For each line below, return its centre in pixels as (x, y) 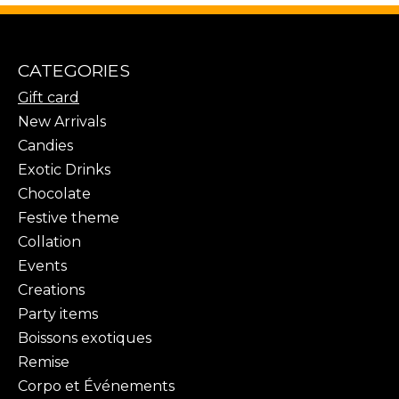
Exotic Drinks (64, 170)
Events (42, 266)
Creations (51, 290)
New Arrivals (62, 122)
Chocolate (54, 194)
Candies (45, 146)
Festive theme (69, 218)
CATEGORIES (74, 70)
